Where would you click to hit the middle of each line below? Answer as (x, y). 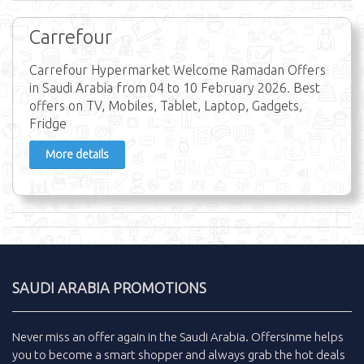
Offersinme (283, 336)
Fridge (48, 123)
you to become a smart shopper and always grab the (154, 354)
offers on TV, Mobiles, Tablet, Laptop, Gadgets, (166, 105)
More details (77, 154)
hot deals (320, 354)
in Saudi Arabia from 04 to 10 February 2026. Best (175, 87)
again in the (147, 336)
